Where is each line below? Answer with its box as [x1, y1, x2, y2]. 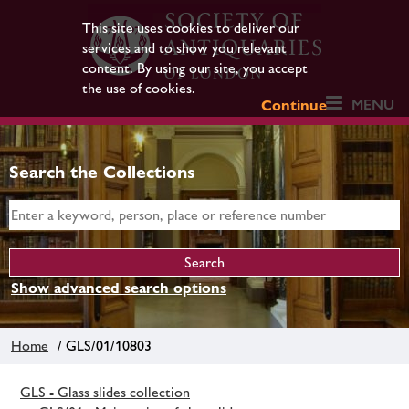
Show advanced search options [11, 279, 226, 297]
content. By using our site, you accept [81, 59, 308, 77]
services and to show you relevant [81, 39, 287, 57]
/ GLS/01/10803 [50, 336, 152, 354]
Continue [261, 97, 328, 114]
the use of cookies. [81, 79, 195, 97]
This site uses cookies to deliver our [81, 19, 299, 37]
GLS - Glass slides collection [20, 383, 190, 401]
